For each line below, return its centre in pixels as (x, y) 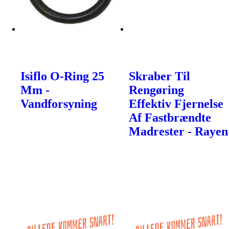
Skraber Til (160, 76)
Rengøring (157, 90)
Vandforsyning (59, 104)
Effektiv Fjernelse (176, 104)
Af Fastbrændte (170, 117)
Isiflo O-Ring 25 (62, 76)
